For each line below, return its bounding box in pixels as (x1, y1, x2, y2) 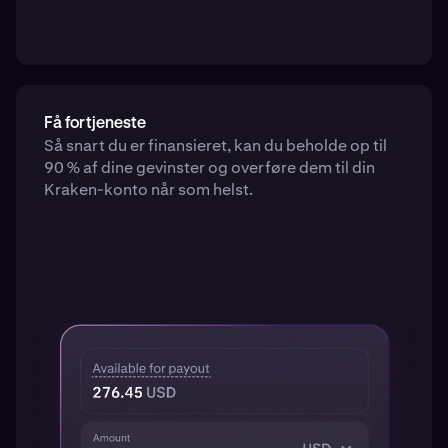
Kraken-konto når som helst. (44, 178, 253, 200)
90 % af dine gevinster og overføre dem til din (44, 156, 375, 178)
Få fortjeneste (44, 115, 146, 132)
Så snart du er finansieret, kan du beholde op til (44, 134, 387, 156)
